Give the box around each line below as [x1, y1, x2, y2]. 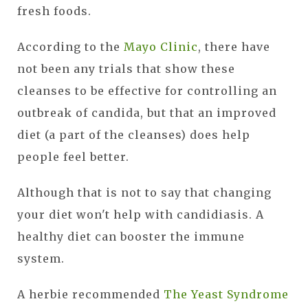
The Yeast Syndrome [164, 287, 289, 301]
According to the [17, 39, 124, 54]
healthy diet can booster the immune [17, 229, 245, 243]
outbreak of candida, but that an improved [17, 105, 276, 120]
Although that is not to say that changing [17, 185, 272, 199]
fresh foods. [17, 3, 91, 18]
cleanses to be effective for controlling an [17, 83, 277, 98]
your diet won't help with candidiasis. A [17, 207, 264, 221]
